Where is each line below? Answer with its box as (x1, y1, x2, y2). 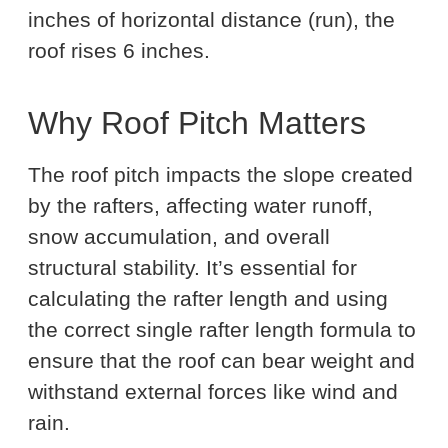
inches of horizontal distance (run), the (28, 8, 395, 31)
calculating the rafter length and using (28, 287, 388, 310)
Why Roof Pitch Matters (28, 105, 366, 141)
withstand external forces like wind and (28, 380, 398, 403)
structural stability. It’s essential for (28, 256, 357, 279)
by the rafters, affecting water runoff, (28, 194, 373, 217)
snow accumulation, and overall (28, 225, 330, 248)
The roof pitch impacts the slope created (28, 163, 413, 186)
